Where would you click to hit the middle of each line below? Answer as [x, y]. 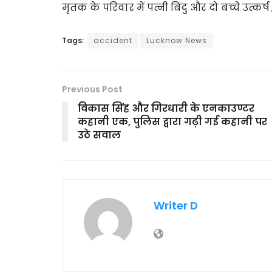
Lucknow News [177, 40]
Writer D [176, 205]
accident [113, 40]
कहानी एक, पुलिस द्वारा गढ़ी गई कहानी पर [172, 121]
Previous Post [92, 89]
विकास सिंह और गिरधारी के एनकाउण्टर [166, 108]
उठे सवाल [99, 135]
